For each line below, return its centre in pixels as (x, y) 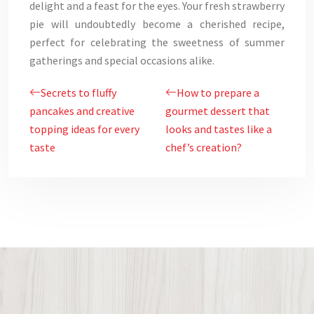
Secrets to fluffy (78, 93)
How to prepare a (218, 93)
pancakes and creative (82, 111)
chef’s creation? (204, 147)
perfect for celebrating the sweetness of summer (157, 42)
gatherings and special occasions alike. (122, 60)
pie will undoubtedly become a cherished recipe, (157, 24)
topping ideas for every (84, 129)
